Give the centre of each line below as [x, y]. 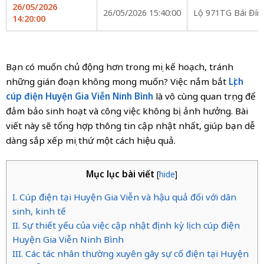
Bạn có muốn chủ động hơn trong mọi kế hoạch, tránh [119, 67]
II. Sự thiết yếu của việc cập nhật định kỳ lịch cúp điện [126, 225]
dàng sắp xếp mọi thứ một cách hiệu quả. [90, 141]
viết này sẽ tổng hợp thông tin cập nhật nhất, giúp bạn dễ [130, 126]
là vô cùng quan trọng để [204, 96]
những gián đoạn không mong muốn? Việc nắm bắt [117, 82]
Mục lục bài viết [121, 174]
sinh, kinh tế [39, 211]
